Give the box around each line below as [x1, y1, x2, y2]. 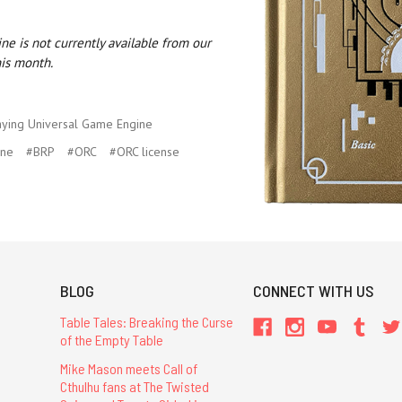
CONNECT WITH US [253, 281, 375, 301]
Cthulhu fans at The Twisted [59, 377, 209, 395]
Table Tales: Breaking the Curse [59, 313, 233, 331]
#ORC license [109, 144, 179, 161]
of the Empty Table [59, 331, 163, 349]
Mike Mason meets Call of [59, 359, 197, 377]
